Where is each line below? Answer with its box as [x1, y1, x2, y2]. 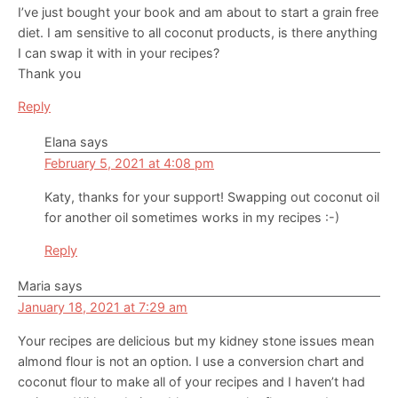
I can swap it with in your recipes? [18, 45, 219, 61]
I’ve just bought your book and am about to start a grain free [18, 4, 378, 20]
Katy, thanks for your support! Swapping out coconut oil [44, 189, 379, 205]
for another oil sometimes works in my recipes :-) [44, 210, 339, 226]
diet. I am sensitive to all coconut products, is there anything [18, 25, 378, 41]
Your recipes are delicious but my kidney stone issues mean [18, 333, 374, 349]
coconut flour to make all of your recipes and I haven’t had [18, 374, 365, 390]
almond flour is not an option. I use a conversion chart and [18, 354, 364, 370]
